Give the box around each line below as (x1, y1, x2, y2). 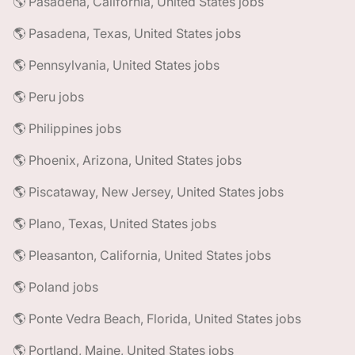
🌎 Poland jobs (13, 279, 98, 295)
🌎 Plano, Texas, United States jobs (13, 216, 216, 231)
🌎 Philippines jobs (13, 120, 121, 136)
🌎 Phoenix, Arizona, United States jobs (13, 152, 242, 168)
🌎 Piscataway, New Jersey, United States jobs (13, 184, 284, 200)
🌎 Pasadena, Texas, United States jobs (13, 25, 241, 41)
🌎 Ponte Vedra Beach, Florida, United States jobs (13, 311, 301, 326)
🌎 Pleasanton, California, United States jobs (13, 247, 271, 263)
